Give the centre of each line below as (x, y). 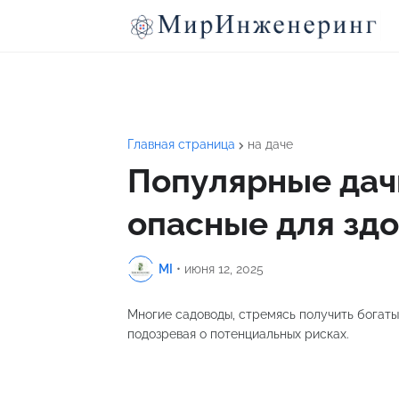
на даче (270, 144)
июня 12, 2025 (224, 269)
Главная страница (181, 144)
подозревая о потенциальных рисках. (238, 334)
